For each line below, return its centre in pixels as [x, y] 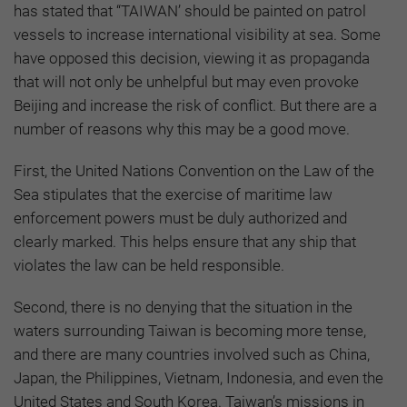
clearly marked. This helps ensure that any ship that [185, 242]
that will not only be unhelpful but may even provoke [186, 82]
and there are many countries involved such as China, [192, 355]
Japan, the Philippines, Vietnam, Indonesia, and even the [199, 378]
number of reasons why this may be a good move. [182, 129]
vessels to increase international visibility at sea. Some [197, 35]
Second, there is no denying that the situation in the [183, 308]
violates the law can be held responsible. [149, 266]
